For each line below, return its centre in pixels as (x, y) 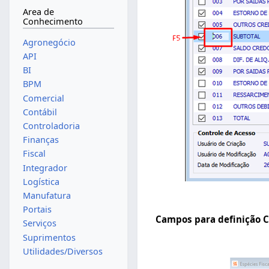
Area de (38, 12)
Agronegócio (49, 42)
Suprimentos (49, 237)
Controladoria (51, 125)
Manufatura (47, 196)
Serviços (39, 223)
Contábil (40, 112)
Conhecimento (53, 22)
